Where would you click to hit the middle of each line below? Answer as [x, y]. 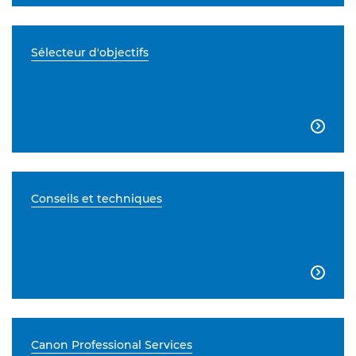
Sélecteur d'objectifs [90, 52]
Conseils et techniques [97, 199]
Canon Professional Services [112, 345]
